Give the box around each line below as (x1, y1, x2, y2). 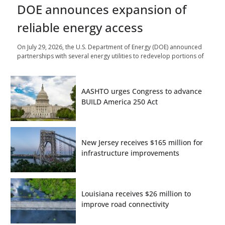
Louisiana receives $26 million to (81, 188, 191, 198)
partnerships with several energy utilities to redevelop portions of (17, 51, 204, 60)
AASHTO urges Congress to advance (81, 86, 202, 96)
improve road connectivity (81, 199, 169, 209)
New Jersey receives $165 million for (81, 137, 203, 147)
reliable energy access (17, 19, 143, 36)
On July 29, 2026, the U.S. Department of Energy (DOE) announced (17, 42, 202, 51)
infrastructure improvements (81, 148, 179, 158)
